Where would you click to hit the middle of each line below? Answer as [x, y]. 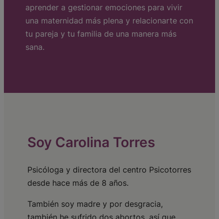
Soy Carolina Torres [91, 142]
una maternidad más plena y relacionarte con [109, 21]
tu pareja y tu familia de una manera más [101, 34]
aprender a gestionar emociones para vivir [104, 8]
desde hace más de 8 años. [79, 183]
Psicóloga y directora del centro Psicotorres [109, 169]
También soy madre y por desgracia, [95, 204]
